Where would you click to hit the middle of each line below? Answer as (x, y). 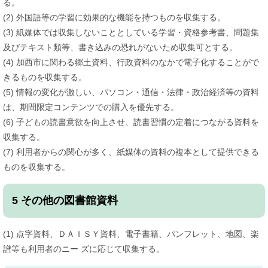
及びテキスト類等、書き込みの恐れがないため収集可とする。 (120, 47)
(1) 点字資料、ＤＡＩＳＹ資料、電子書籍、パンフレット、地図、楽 (131, 234)
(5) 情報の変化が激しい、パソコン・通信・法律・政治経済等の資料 (131, 92)
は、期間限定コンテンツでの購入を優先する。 (91, 107)
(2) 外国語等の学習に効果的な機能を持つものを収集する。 (114, 17)
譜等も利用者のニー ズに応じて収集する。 (84, 249)
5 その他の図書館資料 (65, 200)
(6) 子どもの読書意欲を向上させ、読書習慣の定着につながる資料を (131, 122)
